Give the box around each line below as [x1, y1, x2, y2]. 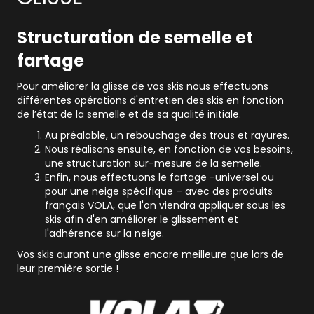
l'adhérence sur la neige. [45, 226, 164, 241]
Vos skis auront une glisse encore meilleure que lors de [17, 247, 284, 262]
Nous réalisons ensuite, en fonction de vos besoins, [45, 142, 293, 157]
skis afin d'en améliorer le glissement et [45, 212, 238, 227]
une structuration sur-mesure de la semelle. [45, 156, 262, 171]
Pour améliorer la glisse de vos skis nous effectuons [17, 79, 268, 94]
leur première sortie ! [17, 261, 118, 276]
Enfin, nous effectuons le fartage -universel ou [45, 170, 274, 185]
